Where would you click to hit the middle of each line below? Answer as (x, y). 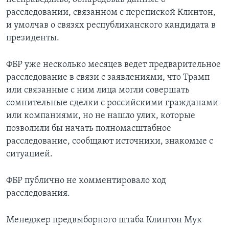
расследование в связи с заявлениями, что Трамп (108, 78)
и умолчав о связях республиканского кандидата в (111, 26)
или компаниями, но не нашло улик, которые (101, 116)
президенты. (33, 38)
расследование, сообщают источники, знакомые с (110, 142)
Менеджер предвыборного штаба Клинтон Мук (104, 220)
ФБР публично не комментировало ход (86, 181)
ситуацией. (29, 154)
